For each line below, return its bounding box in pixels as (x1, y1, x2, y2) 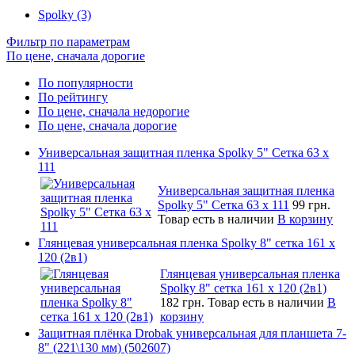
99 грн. (292, 197, 330, 212)
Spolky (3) (38, 7, 91, 21)
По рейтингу (38, 90, 108, 104)
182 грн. (160, 295, 208, 309)
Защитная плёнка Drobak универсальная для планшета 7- (38, 326, 346, 340)
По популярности (38, 75, 133, 90)
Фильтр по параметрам (6, 34, 130, 48)
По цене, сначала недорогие (38, 104, 189, 118)
